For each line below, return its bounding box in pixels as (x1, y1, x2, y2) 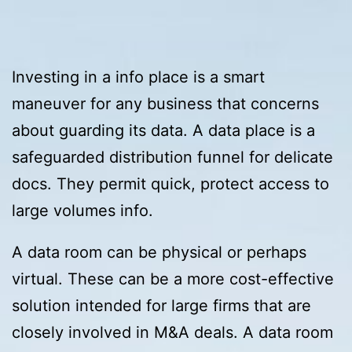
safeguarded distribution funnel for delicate (12, 147, 333, 167)
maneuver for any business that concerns (12, 93, 319, 113)
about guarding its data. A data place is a (12, 120, 315, 140)
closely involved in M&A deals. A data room (12, 323, 333, 343)
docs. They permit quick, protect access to (12, 174, 329, 193)
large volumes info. (12, 200, 153, 220)
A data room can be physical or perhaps (12, 243, 306, 262)
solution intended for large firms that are (12, 296, 311, 316)
